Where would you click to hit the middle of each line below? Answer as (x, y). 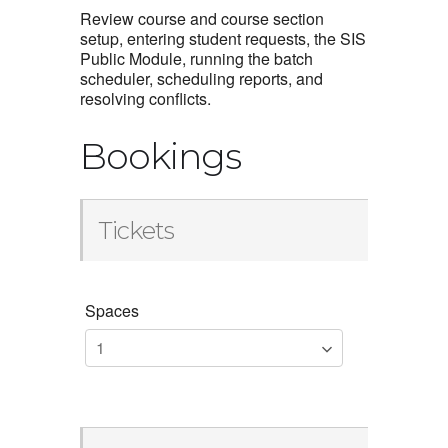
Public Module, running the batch (196, 59)
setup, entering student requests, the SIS (223, 39)
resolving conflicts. (145, 99)
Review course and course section (202, 19)
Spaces (112, 311)
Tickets (136, 231)
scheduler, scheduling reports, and (201, 79)
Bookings (160, 156)
